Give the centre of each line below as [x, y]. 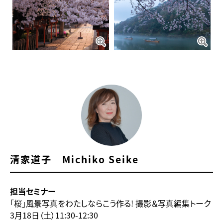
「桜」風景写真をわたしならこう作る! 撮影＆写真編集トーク [110, 203]
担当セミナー [33, 191]
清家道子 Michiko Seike [74, 159]
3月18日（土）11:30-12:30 [54, 215]
